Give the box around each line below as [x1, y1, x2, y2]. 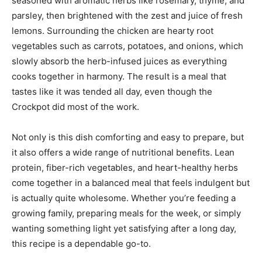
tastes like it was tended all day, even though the [12, 86, 212, 98]
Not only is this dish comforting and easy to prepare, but [12, 132, 244, 143]
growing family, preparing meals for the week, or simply [12, 208, 241, 219]
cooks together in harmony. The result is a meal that [12, 71, 226, 82]
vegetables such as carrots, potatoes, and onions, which [12, 40, 243, 52]
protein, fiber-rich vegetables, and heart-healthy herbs [12, 162, 238, 174]
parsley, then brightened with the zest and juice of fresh [12, 10, 243, 22]
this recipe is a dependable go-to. [12, 238, 151, 250]
